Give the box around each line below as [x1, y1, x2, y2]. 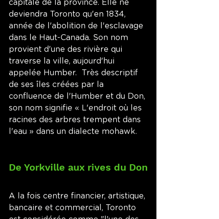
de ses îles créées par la [9, 81, 106, 89]
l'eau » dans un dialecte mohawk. [9, 128, 139, 136]
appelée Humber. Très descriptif [9, 69, 140, 77]
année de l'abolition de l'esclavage [9, 22, 146, 30]
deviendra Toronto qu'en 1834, [9, 10, 128, 19]
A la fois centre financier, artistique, [9, 192, 148, 200]
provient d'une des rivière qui [9, 45, 125, 54]
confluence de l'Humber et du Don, [9, 92, 148, 101]
